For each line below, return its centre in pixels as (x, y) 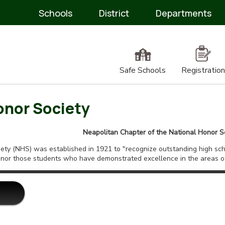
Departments (184, 13)
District (114, 13)
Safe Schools (143, 70)
